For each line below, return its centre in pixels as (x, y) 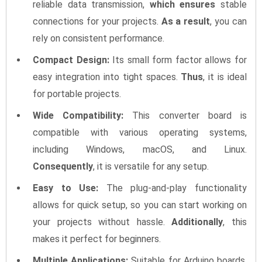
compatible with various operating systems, (140, 132)
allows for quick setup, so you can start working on (140, 205)
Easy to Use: (66, 188)
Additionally (197, 222)
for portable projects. (77, 94)
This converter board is (185, 115)
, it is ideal (225, 77)
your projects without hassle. (102, 222)
